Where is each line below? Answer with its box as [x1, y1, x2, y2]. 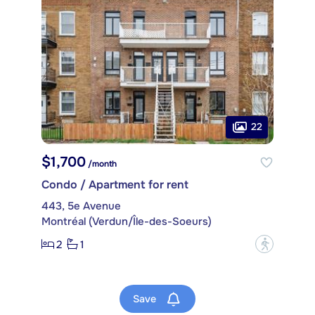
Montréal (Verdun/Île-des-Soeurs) [41, 214, 212, 229]
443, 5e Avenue [41, 199, 121, 214]
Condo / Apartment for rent [41, 177, 188, 193]
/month [86, 158, 117, 170]
